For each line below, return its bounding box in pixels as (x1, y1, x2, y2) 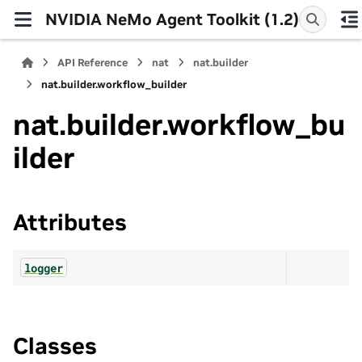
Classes (13, 331, 97, 360)
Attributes (13, 208, 127, 237)
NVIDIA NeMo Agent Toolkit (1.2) (45, 8, 299, 30)
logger (24, 259, 63, 276)
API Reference (57, 56, 128, 69)
